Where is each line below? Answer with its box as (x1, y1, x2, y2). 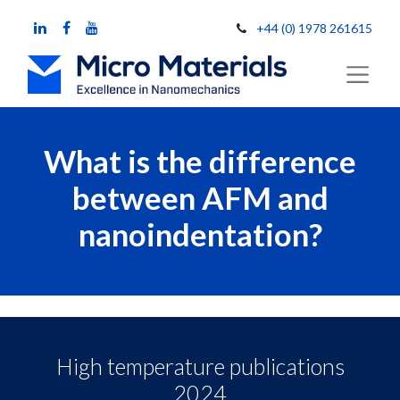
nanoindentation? (78, 216, 322, 253)
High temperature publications (55, 353, 345, 379)
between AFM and (71, 179, 329, 216)
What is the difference (44, 143, 356, 179)
